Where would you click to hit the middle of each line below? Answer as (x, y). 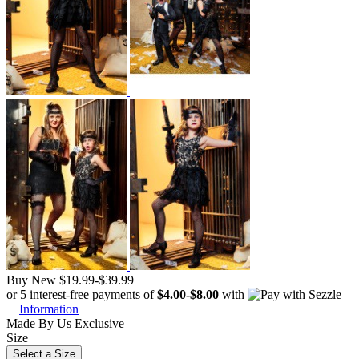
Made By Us (39, 324)
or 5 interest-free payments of (82, 295)
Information (49, 309)
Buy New (31, 280)
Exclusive (98, 324)
